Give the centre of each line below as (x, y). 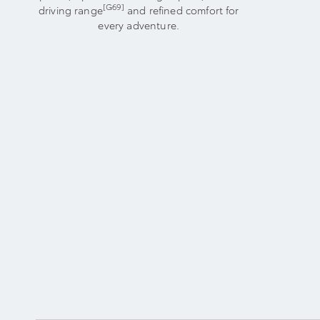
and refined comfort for (181, 10)
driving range (70, 10)
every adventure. (139, 25)
